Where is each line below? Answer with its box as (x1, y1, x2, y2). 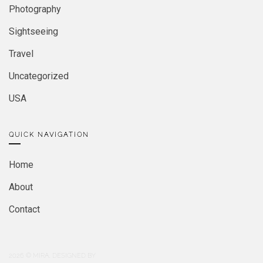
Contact (9, 204, 40, 215)
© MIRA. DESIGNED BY (24, 252, 96, 259)
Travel (9, 48, 33, 59)
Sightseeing (9, 26, 58, 37)
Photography (9, 4, 61, 15)
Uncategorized (9, 70, 69, 82)
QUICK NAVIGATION (9, 131, 89, 138)
